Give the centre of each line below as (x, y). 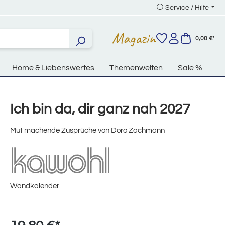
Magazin (134, 38)
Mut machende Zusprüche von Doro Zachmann (87, 131)
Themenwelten (136, 68)
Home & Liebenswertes (53, 68)
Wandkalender (35, 186)
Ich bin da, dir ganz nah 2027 (100, 109)
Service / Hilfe (187, 8)
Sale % (190, 68)
